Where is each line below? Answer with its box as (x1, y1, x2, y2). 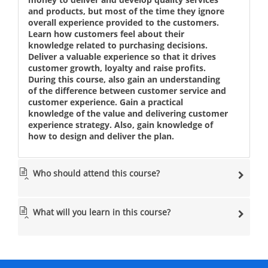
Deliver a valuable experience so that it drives (28, 51, 216, 63)
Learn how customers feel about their (28, 28, 184, 40)
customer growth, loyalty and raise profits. (28, 62, 206, 74)
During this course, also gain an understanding (28, 74, 220, 86)
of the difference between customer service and (28, 85, 226, 97)
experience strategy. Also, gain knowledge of (28, 119, 213, 131)
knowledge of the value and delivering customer (28, 108, 228, 120)
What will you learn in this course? (32, 206, 170, 218)
